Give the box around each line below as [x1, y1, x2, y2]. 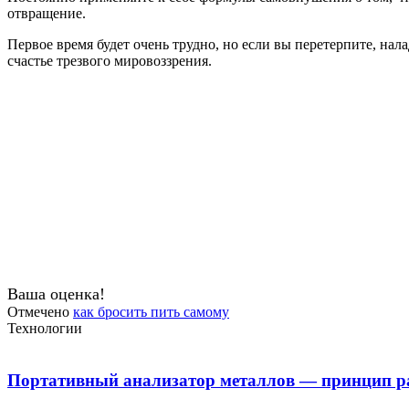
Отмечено [7, 304, 73, 320]
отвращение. [7, 5, 86, 22]
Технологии [7, 320, 82, 337]
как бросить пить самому [73, 304, 229, 320]
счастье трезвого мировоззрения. [7, 53, 212, 69]
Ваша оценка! [7, 285, 105, 304]
